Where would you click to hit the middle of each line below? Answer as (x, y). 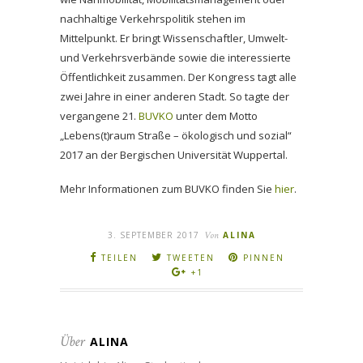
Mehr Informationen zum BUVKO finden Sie (166, 189)
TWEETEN (191, 258)
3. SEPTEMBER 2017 (153, 235)
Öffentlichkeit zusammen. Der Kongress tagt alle (178, 77)
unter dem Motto (216, 116)
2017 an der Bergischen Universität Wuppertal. (174, 155)
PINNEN (264, 258)
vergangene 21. (99, 116)
